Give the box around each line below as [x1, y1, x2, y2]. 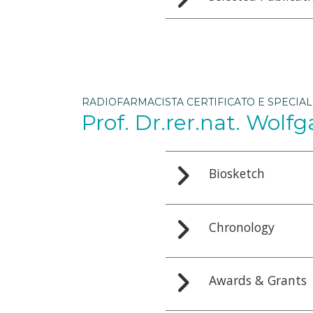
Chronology [208, 218, 275, 235]
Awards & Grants [208, 271, 307, 289]
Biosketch [208, 165, 265, 182]
